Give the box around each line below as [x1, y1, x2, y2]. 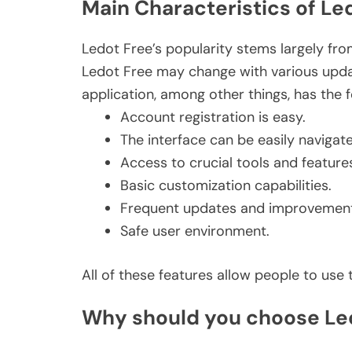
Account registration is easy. [120, 108, 306, 127]
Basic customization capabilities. [120, 176, 332, 196]
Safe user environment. [120, 222, 269, 241]
